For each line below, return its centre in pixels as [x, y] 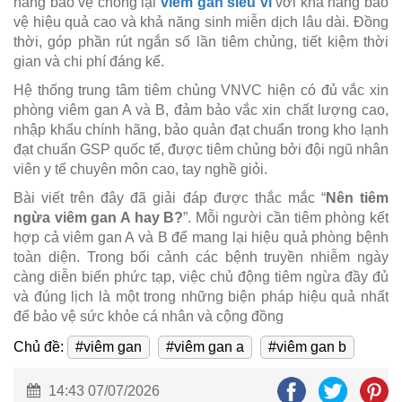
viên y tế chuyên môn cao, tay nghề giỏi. [140, 169]
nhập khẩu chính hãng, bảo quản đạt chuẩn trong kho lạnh [201, 129]
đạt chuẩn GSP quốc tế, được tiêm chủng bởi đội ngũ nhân [201, 149]
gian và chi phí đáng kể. [89, 61]
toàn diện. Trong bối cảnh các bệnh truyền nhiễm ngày [201, 257]
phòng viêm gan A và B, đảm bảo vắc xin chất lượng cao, [201, 109]
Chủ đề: [39, 346]
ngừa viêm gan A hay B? [99, 217]
